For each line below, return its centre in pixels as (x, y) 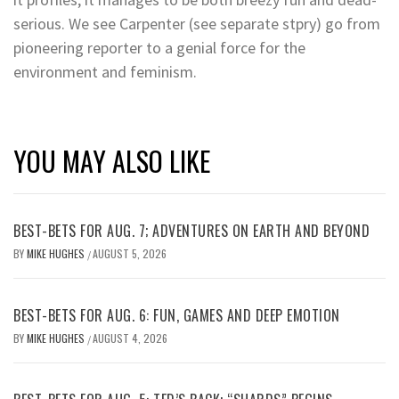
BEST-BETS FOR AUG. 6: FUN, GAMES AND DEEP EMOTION (177, 316)
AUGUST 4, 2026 (130, 338)
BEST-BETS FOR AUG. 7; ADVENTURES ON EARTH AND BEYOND (191, 231)
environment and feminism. (105, 72)
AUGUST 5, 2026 (130, 254)
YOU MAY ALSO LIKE (112, 161)
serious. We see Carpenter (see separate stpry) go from (197, 24)
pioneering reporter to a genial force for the (159, 48)
